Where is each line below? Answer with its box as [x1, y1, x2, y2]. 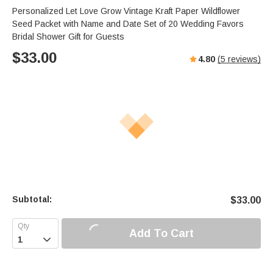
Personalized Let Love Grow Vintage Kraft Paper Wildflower [12, 6, 240, 16]
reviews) [225, 54, 261, 65]
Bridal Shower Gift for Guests [12, 32, 124, 42]
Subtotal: [12, 194, 52, 205]
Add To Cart [129, 227, 194, 239]
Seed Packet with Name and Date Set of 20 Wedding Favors [12, 19, 244, 29]
